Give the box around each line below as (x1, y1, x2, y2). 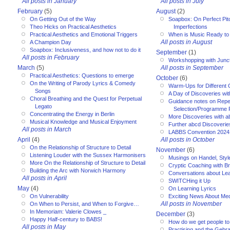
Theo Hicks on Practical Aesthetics (30, 23, 117, 30)
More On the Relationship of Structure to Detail (30, 159, 145, 166)
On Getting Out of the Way (30, 15, 96, 22)
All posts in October (161, 136, 215, 143)
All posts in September (161, 64, 223, 71)
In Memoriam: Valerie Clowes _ (30, 208, 106, 215)
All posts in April (22, 174, 67, 182)
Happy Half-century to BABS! (30, 216, 102, 222)
